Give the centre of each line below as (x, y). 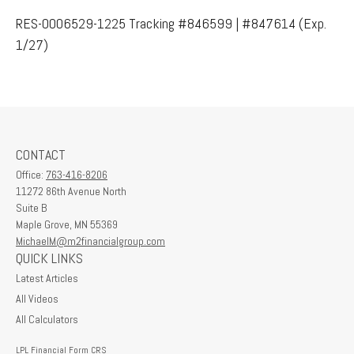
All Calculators (47, 319)
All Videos (37, 298)
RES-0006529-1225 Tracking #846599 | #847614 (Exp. (171, 23)
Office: (31, 174)
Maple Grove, (44, 224)
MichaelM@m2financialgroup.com (90, 241)
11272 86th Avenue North (71, 191)
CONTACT (41, 154)
